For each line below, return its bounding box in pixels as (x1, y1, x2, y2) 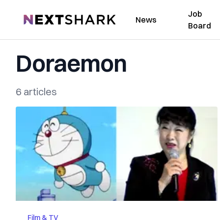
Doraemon (16, 49, 127, 78)
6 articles (16, 85, 57, 98)
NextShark (23, 13, 60, 23)
